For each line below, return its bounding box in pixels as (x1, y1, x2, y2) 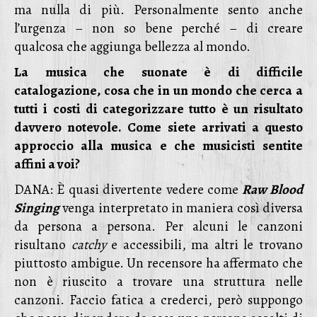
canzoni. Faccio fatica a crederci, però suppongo (14, 291, 303, 309)
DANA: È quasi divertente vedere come (14, 180, 242, 199)
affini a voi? (14, 155, 80, 173)
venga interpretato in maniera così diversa (59, 199, 303, 217)
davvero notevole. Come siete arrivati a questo (14, 118, 303, 137)
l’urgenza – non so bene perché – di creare (14, 19, 303, 38)
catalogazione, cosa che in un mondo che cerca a (14, 81, 303, 100)
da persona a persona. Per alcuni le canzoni (14, 217, 303, 236)
